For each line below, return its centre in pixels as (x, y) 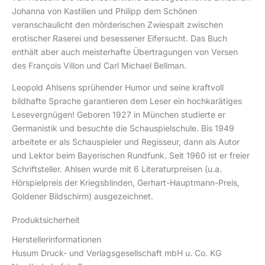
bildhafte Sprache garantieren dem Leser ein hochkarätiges (127, 101)
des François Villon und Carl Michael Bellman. (99, 66)
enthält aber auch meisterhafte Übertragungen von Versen (125, 52)
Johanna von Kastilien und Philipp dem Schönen (104, 11)
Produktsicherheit (46, 219)
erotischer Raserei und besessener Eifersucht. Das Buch (119, 38)
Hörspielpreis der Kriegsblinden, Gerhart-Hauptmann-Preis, (126, 183)
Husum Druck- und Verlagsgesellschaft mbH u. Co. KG (117, 253)
